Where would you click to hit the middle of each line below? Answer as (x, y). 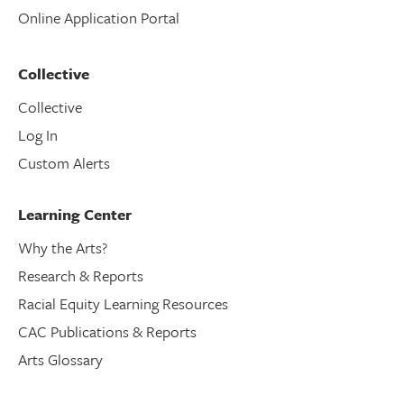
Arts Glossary (60, 360)
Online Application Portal (99, 18)
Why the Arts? (63, 248)
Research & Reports (81, 276)
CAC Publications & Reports (107, 332)
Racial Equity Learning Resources (123, 304)
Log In (38, 135)
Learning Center (75, 215)
